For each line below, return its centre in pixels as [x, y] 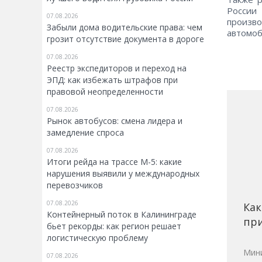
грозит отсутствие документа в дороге [125, 39]
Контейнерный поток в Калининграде [122, 214]
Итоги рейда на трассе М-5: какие [114, 162]
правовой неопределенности [105, 92]
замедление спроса [85, 132]
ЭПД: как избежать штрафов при [112, 80]
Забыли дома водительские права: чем [125, 27]
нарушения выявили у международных [123, 173]
